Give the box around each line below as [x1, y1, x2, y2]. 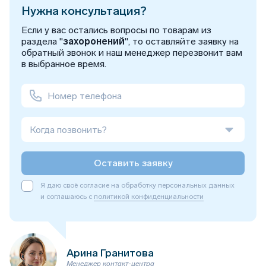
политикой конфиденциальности [94, 192, 204, 201]
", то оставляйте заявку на [125, 36, 239, 47]
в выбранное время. [21, 58, 106, 69]
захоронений [63, 36, 125, 47]
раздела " [21, 36, 63, 47]
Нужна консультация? [21, 4, 147, 18]
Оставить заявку [93, 157, 173, 169]
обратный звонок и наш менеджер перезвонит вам [21, 47, 242, 58]
